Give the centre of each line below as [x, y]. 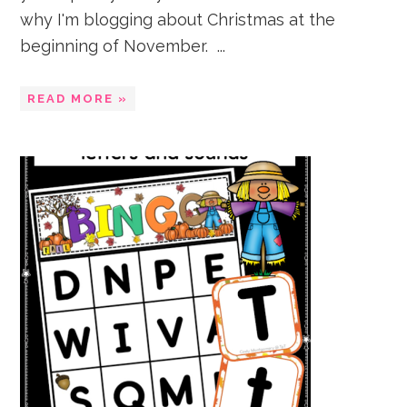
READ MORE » [78, 99]
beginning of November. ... [123, 46]
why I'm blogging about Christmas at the [178, 20]
